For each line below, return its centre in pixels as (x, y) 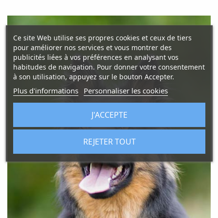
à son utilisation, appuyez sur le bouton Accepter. (93, 76)
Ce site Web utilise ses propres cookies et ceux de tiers (102, 37)
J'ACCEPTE (109, 115)
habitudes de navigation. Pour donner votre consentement (109, 67)
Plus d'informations (45, 90)
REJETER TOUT (109, 141)
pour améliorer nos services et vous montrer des (92, 47)
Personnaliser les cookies (126, 90)
